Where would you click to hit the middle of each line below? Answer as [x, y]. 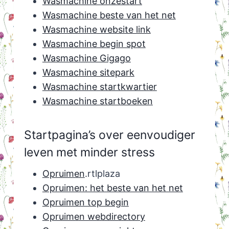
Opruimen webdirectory [94, 217]
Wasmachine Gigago [86, 58]
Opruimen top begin [85, 202]
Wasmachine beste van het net [109, 15]
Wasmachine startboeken [97, 101]
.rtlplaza [102, 174]
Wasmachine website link [96, 30]
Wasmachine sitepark [88, 73]
